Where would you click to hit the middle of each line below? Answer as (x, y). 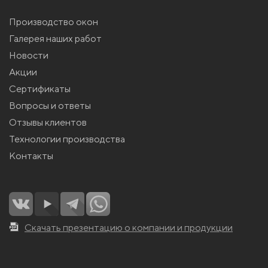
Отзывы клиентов (48, 122)
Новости (29, 55)
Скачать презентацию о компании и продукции (129, 228)
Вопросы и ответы (50, 106)
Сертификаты (40, 89)
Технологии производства (67, 139)
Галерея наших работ (55, 39)
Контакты (31, 156)
